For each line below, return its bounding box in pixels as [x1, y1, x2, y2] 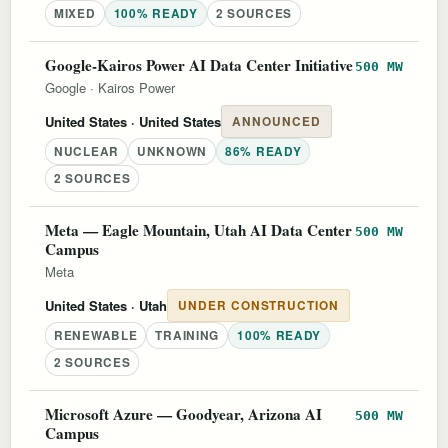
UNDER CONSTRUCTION [178, 296, 340, 314]
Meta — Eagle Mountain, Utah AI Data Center [45, 218, 352, 241]
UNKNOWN [136, 142, 207, 160]
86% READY [224, 142, 302, 160]
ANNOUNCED [232, 112, 321, 130]
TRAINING [155, 326, 220, 344]
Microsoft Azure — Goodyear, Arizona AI [45, 402, 322, 425]
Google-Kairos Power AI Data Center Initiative [45, 53, 353, 76]
